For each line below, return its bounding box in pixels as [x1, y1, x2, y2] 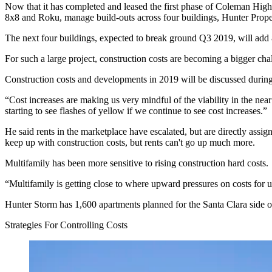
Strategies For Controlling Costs [5, 219, 127, 230]
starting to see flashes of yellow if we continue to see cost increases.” [5, 105, 267, 116]
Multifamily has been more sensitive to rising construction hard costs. [5, 157, 268, 168]
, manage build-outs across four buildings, [59, 12, 222, 22]
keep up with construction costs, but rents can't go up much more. [5, 137, 255, 148]
